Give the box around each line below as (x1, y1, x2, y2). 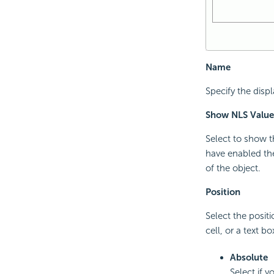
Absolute (229, 251, 268, 263)
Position (205, 186, 240, 198)
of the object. (205, 162, 261, 174)
